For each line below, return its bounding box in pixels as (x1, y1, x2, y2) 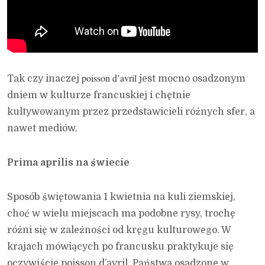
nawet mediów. (7, 123, 77, 134)
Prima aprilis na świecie (7, 157, 130, 169)
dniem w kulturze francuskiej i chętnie (7, 90, 190, 101)
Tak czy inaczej (7, 73, 82, 85)
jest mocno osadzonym (137, 73, 245, 85)
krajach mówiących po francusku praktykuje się (7, 241, 234, 253)
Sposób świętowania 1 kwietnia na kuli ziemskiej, (7, 192, 235, 203)
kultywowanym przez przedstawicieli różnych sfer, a (7, 106, 255, 118)
